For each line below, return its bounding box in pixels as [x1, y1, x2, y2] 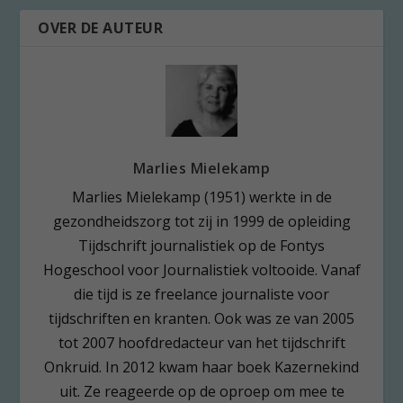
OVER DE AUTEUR [38, 17, 164, 38]
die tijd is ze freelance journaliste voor [74, 283, 329, 304]
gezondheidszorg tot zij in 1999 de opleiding [52, 210, 351, 231]
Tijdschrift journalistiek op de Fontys [78, 235, 325, 255]
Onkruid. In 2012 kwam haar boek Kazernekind [44, 356, 359, 377]
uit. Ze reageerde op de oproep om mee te [58, 381, 345, 401]
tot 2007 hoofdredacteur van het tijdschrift [58, 332, 345, 353]
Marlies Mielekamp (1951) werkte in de [71, 186, 332, 207]
